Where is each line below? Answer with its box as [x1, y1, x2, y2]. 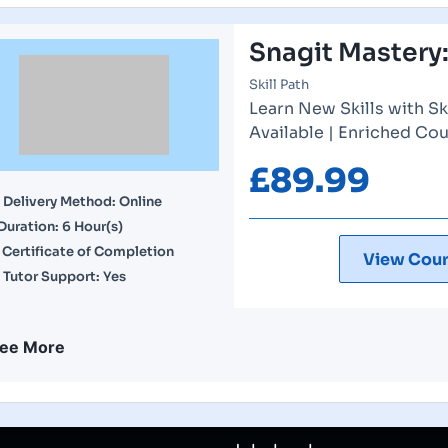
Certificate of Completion [2, 243, 174, 260]
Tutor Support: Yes [3, 268, 126, 285]
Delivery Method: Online [3, 193, 162, 210]
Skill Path [248, 76, 309, 93]
